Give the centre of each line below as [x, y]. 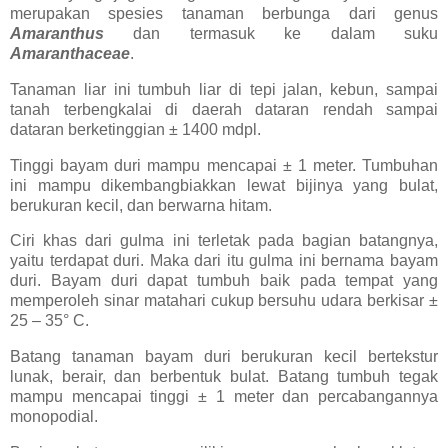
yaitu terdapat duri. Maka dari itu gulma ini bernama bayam [224, 261]
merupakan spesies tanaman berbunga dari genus [224, 13]
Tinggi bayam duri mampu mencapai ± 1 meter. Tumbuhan [224, 165]
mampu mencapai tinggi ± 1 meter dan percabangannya [224, 397]
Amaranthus [57, 33]
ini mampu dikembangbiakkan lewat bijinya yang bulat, [224, 185]
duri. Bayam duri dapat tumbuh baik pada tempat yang [224, 281]
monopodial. [54, 417]
